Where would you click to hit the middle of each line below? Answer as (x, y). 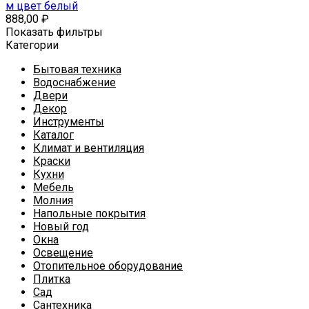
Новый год (61, 227)
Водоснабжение (74, 83)
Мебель (53, 188)
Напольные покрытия (89, 214)
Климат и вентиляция (89, 148)
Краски (52, 161)
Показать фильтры (54, 32)
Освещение (63, 253)
